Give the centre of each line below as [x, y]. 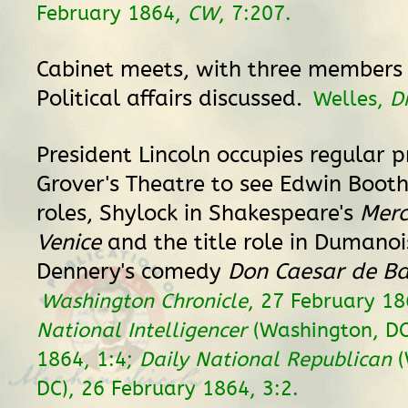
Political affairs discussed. [173, 98]
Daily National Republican [265, 359]
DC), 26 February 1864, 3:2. [168, 388]
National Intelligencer [142, 330]
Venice [69, 242]
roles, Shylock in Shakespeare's [198, 213]
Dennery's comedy [132, 271]
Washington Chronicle [144, 301]
